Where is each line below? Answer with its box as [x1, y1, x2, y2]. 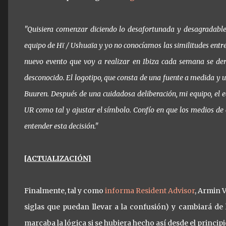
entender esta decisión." [24, 122, 98, 131]
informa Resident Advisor [105, 186, 195, 195]
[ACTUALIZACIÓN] [24, 154, 91, 163]
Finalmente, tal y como [24, 186, 105, 195]
